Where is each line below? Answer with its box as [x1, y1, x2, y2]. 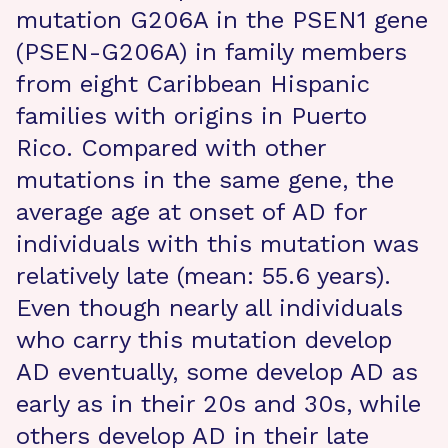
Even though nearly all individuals [16, 294, 403, 322]
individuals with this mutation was [16, 230, 419, 258]
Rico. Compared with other [16, 134, 326, 162]
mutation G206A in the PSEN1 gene [16, 6, 428, 34]
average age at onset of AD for [16, 198, 367, 226]
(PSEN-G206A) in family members [16, 38, 407, 66]
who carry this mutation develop [16, 326, 392, 354]
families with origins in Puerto [16, 102, 367, 130]
